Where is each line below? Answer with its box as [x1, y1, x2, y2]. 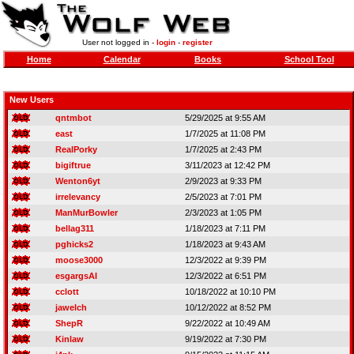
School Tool [284, 55, 334, 64]
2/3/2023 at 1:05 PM [185, 208, 262, 217]
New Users [7, 95, 54, 104]
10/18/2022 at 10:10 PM [185, 287, 276, 296]
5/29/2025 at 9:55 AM [185, 113, 265, 122]
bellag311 [55, 224, 94, 233]
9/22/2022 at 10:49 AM [185, 318, 270, 328]
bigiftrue [55, 160, 91, 170]
